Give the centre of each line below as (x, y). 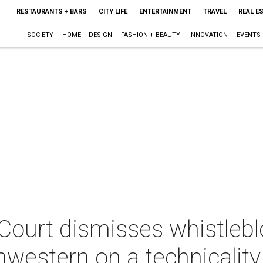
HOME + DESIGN (87, 35)
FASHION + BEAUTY (150, 35)
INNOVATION (208, 35)
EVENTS (248, 35)
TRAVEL (215, 11)
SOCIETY (40, 35)
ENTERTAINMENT (165, 11)
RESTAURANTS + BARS (51, 11)
